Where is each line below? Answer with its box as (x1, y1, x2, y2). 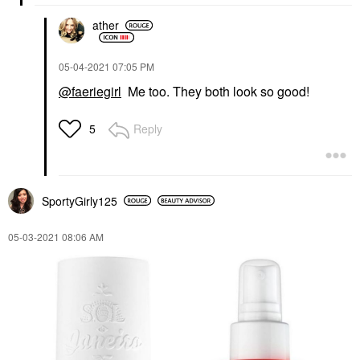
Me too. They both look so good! (121, 81, 313, 100)
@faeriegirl (59, 81, 121, 100)
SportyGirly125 (42, 192, 117, 209)
